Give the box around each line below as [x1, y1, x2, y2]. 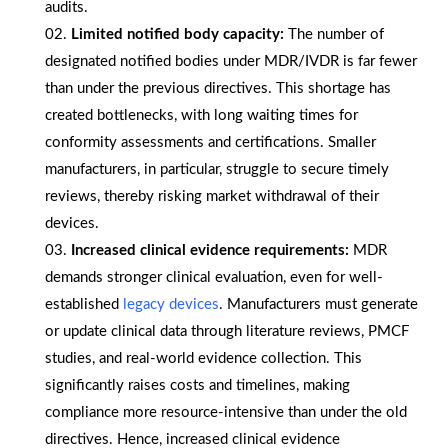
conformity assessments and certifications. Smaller [45, 135, 376, 151]
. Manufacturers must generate [219, 297, 418, 313]
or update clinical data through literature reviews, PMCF [45, 324, 409, 340]
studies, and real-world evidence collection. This [45, 351, 362, 367]
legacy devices [123, 297, 219, 313]
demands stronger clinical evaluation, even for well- [45, 270, 383, 286]
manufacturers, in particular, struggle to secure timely [45, 162, 389, 178]
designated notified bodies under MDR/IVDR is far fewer [45, 54, 417, 70]
